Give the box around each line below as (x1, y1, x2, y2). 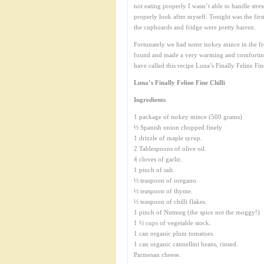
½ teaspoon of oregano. (134, 177, 198, 184)
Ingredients (134, 96, 166, 103)
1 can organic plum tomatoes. (134, 230, 214, 237)
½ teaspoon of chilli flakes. (134, 198, 207, 205)
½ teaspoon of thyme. (134, 187, 193, 194)
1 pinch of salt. (134, 166, 174, 173)
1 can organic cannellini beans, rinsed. (134, 240, 238, 247)
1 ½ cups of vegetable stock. (134, 219, 211, 226)
